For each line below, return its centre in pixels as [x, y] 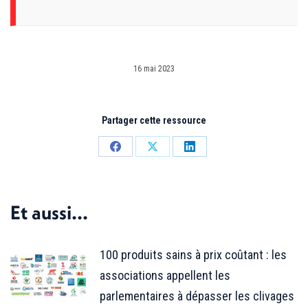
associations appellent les [165, 275]
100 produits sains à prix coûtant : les [193, 254]
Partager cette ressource [154, 120]
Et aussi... [49, 212]
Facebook [136, 197]
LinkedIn [207, 197]
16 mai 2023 [154, 68]
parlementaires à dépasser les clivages [197, 296]
